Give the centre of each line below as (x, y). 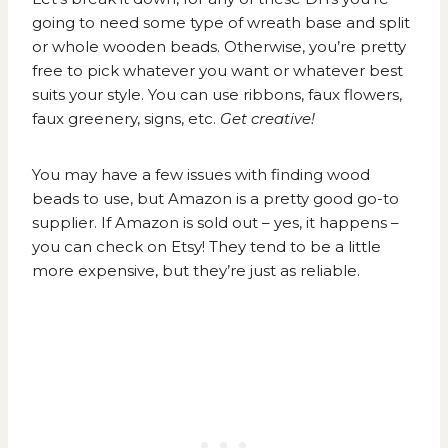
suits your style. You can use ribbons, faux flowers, (217, 95)
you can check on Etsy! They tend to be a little (206, 247)
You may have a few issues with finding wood (201, 175)
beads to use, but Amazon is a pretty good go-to (215, 199)
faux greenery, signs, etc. (126, 119)
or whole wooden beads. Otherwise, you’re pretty (219, 47)
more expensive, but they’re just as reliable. (196, 271)
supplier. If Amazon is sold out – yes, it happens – (215, 223)
